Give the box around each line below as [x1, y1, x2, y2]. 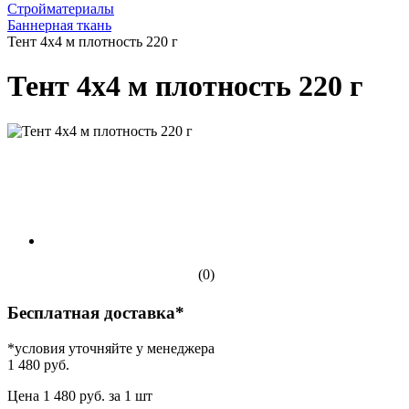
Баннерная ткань [7, 17, 111, 33]
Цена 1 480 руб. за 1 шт [7, 387, 152, 404]
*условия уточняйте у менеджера [7, 340, 215, 356]
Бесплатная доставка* [7, 302, 184, 322]
